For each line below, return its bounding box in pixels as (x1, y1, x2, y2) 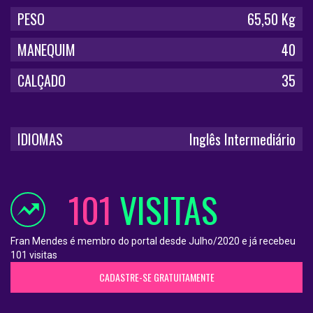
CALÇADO (17, 70, 66, 92)
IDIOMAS (17, 129, 63, 150)
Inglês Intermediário (189, 129, 296, 150)
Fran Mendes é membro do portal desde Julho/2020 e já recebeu (10, 235, 296, 247)
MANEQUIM (17, 39, 75, 61)
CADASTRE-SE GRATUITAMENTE (99, 270, 214, 285)
